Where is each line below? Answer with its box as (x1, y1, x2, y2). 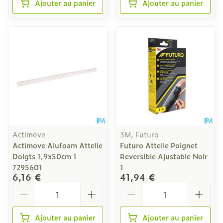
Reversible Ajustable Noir (120, 151, 208, 161)
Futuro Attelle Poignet (120, 140, 198, 150)
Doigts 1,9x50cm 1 (12, 151, 77, 161)
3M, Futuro (120, 129, 159, 139)
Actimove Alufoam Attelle (12, 140, 103, 150)
